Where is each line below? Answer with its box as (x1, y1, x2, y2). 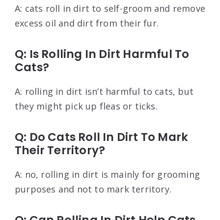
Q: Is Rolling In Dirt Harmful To (15, 46, 190, 62)
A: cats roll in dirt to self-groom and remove (15, 2, 206, 15)
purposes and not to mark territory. (15, 183, 172, 195)
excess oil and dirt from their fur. (15, 17, 159, 29)
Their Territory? (15, 142, 106, 159)
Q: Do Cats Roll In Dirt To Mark (15, 129, 189, 145)
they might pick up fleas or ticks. (15, 100, 158, 112)
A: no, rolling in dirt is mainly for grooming (15, 168, 200, 181)
